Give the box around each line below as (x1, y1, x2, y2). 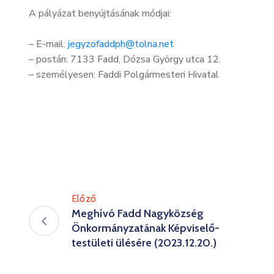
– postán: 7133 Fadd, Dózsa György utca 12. (29, 53, 221, 67)
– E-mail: (29, 37, 68, 51)
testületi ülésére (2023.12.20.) (72, 236, 217, 250)
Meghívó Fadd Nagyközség (72, 207, 204, 221)
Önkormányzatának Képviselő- (72, 221, 220, 235)
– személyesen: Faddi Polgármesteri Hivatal (29, 68, 219, 82)
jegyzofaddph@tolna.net (68, 37, 174, 51)
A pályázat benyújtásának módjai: (29, 7, 171, 21)
